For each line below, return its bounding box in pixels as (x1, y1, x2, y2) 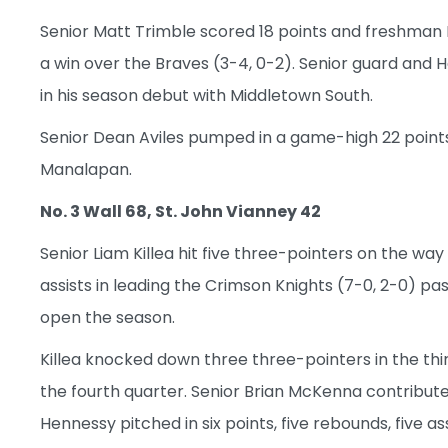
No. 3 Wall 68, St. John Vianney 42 (40, 199, 321, 223)
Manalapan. (40, 157, 132, 181)
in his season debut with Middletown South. (40, 83, 373, 107)
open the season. (40, 305, 175, 329)
